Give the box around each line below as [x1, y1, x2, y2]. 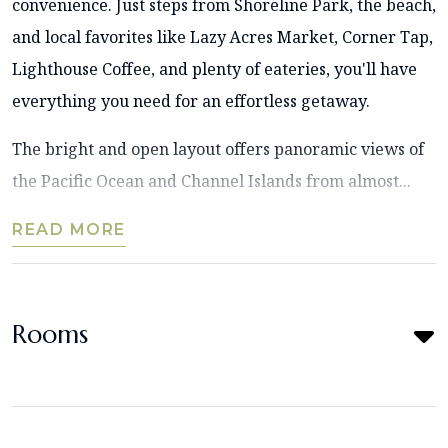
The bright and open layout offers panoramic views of [12, 138, 424, 161]
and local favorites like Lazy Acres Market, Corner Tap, [12, 26, 433, 49]
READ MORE [12, 220, 126, 240]
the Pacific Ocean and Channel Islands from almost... [12, 170, 411, 193]
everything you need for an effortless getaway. [12, 90, 370, 113]
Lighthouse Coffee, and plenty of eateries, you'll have [12, 58, 417, 81]
